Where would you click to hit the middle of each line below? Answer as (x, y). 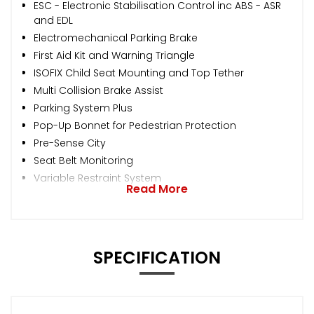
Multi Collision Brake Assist (98, 90)
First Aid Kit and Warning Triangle (114, 55)
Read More (157, 189)
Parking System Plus (83, 108)
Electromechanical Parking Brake (116, 37)
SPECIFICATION (157, 257)
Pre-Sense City (70, 143)
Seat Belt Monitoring (83, 160)
